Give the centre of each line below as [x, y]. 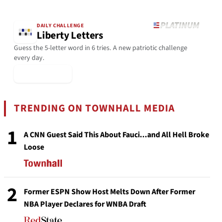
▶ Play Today [43, 74]
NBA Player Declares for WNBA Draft [85, 204]
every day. [29, 58]
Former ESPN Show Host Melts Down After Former [110, 192]
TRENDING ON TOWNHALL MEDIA [95, 108]
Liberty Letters [70, 36]
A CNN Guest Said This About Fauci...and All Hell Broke [116, 135]
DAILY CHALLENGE [60, 26]
